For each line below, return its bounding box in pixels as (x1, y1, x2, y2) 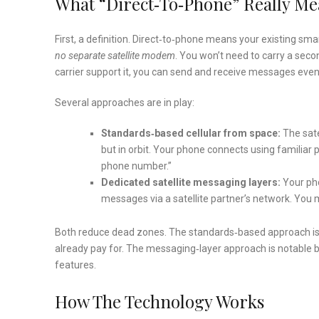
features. (55, 259, 96, 271)
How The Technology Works (55, 290, 264, 313)
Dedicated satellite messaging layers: (100, 177, 281, 189)
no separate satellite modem (55, 50, 175, 62)
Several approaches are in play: (55, 97, 194, 109)
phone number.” (100, 160, 172, 172)
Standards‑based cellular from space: (100, 127, 281, 140)
